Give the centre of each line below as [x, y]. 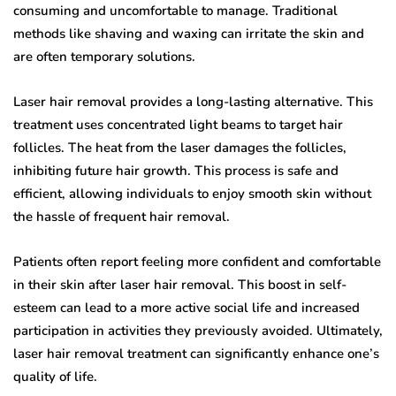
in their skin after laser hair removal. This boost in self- [180, 285]
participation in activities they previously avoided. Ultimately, [198, 331]
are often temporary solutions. [104, 57]
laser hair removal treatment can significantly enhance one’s [196, 354]
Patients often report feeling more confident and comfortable [197, 262]
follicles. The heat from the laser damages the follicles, [180, 148]
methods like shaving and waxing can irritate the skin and [189, 34]
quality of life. [55, 377]
